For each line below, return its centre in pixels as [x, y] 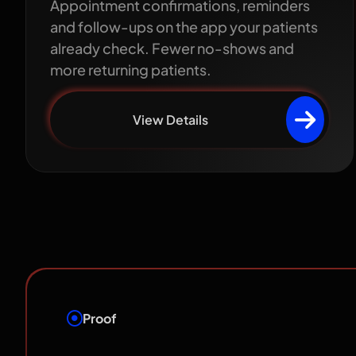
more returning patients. [131, 69]
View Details [170, 120]
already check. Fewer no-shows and [172, 48]
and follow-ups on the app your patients [184, 26]
